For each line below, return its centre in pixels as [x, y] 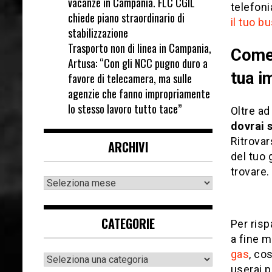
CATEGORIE [128, 223]
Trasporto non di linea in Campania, [140, 48]
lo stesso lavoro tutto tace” [125, 108]
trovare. [250, 172]
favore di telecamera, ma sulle [130, 78]
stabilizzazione [98, 32]
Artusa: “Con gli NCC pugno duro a [138, 63]
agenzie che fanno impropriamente [139, 93]
